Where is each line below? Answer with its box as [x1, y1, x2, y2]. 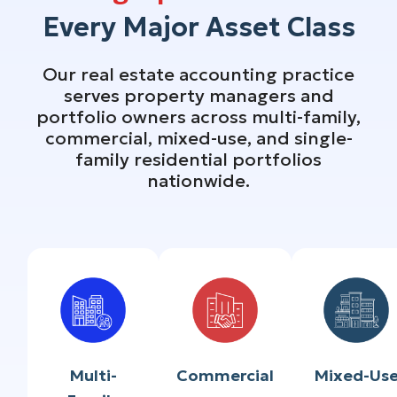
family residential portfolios [75, 148, 322, 172]
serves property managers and [63, 84, 334, 108]
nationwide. [147, 169, 250, 193]
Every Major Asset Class [42, 11, 355, 44]
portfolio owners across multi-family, [36, 105, 361, 129]
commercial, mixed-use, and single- [44, 127, 353, 151]
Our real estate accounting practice [43, 63, 354, 87]
